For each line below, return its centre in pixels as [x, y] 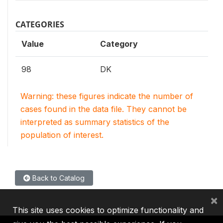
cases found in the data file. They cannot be [104, 109]
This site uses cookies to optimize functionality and [108, 210]
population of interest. [62, 135]
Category [119, 44]
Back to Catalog [57, 178]
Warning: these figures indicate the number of [107, 96]
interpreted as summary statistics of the [95, 122]
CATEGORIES [40, 24]
